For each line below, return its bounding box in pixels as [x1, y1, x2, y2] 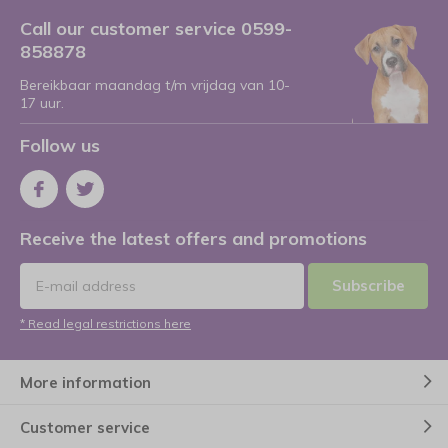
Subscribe [331, 276, 405, 295]
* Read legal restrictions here [20, 316, 191, 331]
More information [20, 372, 151, 392]
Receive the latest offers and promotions [20, 227, 367, 250]
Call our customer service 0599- [20, 17, 292, 40]
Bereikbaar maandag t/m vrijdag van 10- [20, 76, 290, 94]
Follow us [20, 134, 100, 157]
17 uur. [20, 94, 64, 112]
